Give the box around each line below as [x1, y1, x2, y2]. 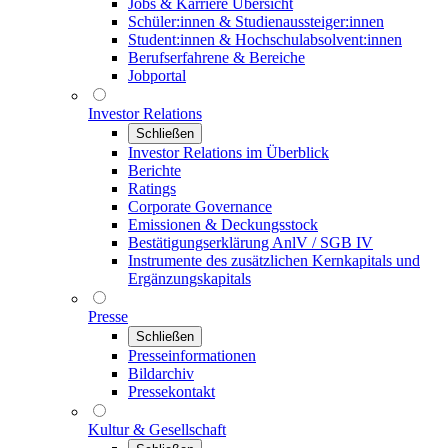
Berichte [128, 162, 181, 179]
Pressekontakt [128, 383, 215, 400]
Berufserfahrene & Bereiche [128, 49, 305, 66]
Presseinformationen [128, 347, 256, 364]
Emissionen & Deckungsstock [128, 216, 318, 233]
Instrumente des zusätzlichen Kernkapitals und [128, 252, 420, 269]
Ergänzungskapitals [128, 270, 251, 287]
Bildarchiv [128, 365, 194, 382]
